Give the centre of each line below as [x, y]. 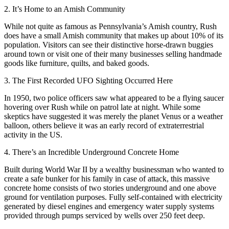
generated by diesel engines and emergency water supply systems [109, 207]
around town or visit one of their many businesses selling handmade [113, 54]
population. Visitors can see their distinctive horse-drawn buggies [109, 45]
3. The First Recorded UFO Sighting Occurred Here [88, 81]
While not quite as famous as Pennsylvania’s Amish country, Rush [110, 27]
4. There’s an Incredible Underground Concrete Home [91, 152]
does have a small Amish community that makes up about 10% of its [114, 36]
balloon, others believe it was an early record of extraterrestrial [104, 126]
